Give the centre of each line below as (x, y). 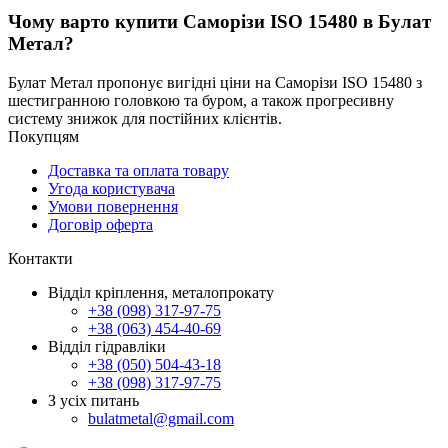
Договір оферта (100, 224)
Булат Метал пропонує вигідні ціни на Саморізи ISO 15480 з (215, 82)
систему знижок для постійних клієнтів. (145, 118)
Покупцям (43, 136)
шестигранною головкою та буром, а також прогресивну (201, 100)
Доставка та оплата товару (138, 170)
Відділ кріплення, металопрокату (161, 292)
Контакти (40, 258)
